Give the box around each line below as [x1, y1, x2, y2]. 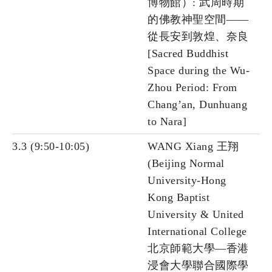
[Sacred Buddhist [148, 47, 228, 60]
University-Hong [148, 174, 226, 187]
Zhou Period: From [148, 81, 237, 94]
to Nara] [148, 115, 186, 128]
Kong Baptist [148, 191, 209, 204]
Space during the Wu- [148, 64, 250, 77]
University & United [148, 208, 244, 221]
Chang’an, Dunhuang [148, 98, 247, 111]
